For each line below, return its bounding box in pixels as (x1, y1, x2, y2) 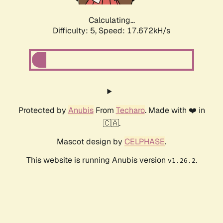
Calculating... (88, 15, 135, 26)
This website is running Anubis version (26, 155, 168, 166)
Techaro (115, 105, 145, 116)
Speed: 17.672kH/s (99, 25, 170, 36)
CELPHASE (124, 136, 165, 147)
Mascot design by (57, 136, 124, 147)
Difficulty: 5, (53, 25, 99, 36)
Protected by (18, 105, 68, 116)
